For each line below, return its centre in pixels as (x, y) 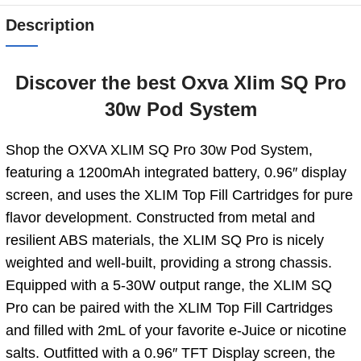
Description (50, 25)
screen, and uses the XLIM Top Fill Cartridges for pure (179, 195)
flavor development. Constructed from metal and (160, 217)
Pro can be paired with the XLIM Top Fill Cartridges (169, 307)
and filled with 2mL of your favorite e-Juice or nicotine (176, 330)
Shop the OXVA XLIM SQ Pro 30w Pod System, (159, 149)
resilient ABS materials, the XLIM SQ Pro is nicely (165, 240)
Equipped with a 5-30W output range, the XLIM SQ (169, 285)
